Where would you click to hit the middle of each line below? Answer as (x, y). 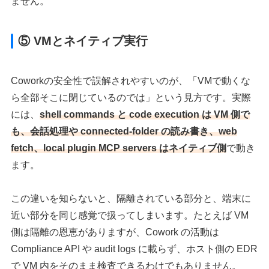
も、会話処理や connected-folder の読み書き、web (124, 131)
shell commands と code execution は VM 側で (145, 114)
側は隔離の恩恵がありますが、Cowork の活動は (115, 232)
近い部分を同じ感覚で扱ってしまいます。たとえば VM (130, 216)
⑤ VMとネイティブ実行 (83, 41)
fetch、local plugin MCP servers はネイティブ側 (119, 148)
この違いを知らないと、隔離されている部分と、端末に (131, 199)
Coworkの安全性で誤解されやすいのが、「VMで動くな (131, 80)
